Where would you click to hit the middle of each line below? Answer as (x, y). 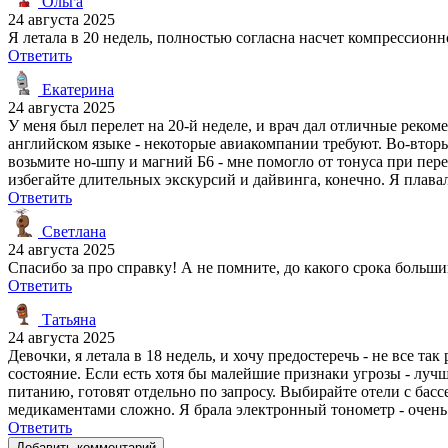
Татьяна (67, 319)
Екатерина (76, 89)
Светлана (72, 231)
